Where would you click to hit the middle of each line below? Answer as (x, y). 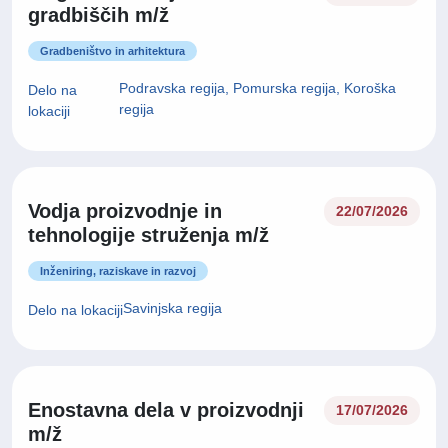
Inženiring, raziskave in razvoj (118, 271)
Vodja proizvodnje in (125, 211)
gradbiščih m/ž (98, 15)
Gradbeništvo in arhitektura (112, 51)
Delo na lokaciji (75, 309)
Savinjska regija (172, 308)
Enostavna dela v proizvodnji (166, 410)
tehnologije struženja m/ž (148, 235)
